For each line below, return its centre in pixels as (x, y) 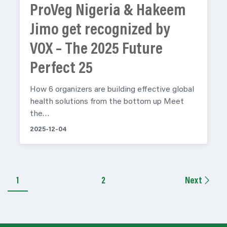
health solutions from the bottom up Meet (107, 102)
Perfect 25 (61, 69)
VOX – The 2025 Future (96, 50)
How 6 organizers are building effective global (112, 90)
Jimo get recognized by (100, 31)
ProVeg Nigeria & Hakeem (108, 11)
